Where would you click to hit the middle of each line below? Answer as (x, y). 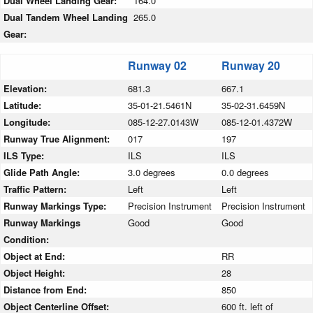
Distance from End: (46, 290)
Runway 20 (251, 66)
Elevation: (27, 89)
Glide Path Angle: (43, 173)
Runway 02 (157, 66)
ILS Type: (25, 156)
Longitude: (28, 122)
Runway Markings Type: (56, 206)
